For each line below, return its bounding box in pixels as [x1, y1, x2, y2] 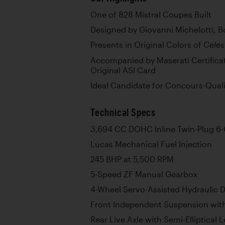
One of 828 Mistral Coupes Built [90, 10, 211, 19]
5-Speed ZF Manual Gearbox [90, 169, 197, 179]
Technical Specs [90, 106, 156, 118]
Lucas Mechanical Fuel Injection [90, 139, 212, 149]
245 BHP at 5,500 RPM [90, 154, 174, 164]
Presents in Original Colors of [90, 40, 203, 49]
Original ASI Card [90, 65, 156, 75]
